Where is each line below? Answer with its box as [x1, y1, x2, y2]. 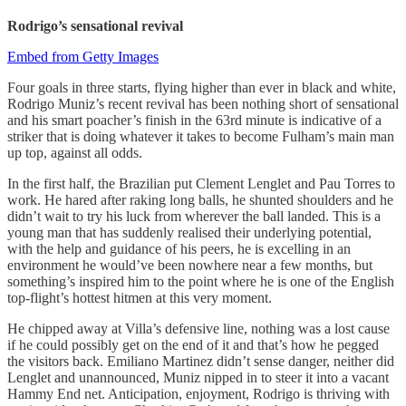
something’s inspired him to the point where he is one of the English [7, 273, 394, 289]
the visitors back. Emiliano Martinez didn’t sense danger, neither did [7, 353, 394, 369]
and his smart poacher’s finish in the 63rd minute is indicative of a [7, 111, 382, 128]
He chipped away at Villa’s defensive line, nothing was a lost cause [7, 320, 390, 336]
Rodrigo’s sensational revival [7, 17, 183, 34]
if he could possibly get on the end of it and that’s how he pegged [7, 336, 379, 353]
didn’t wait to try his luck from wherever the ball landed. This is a [7, 208, 381, 224]
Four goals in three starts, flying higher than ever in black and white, [7, 79, 396, 95]
